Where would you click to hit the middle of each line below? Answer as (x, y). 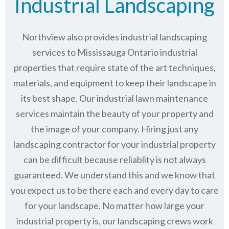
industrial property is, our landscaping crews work (114, 221)
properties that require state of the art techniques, (114, 67)
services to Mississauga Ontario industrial (114, 52)
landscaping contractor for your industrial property (114, 144)
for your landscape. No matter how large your (114, 205)
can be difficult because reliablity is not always (114, 159)
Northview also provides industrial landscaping (114, 37)
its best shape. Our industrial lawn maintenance (114, 98)
